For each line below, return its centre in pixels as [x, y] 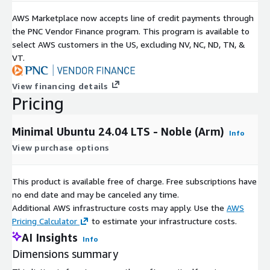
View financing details [60, 86]
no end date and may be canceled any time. [96, 194]
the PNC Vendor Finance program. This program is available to [131, 31]
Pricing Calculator [45, 221]
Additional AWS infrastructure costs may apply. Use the [119, 207]
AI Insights [50, 237]
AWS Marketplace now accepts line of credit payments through [133, 17]
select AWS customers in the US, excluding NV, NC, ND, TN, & [129, 44]
